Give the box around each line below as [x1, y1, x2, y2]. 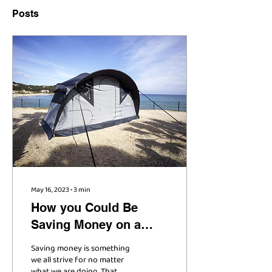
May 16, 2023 [31, 184, 69, 196]
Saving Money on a [31, 217, 141, 232]
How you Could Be [31, 200, 138, 215]
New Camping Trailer [31, 234, 151, 249]
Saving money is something [31, 242, 130, 256]
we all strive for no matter [31, 253, 124, 267]
